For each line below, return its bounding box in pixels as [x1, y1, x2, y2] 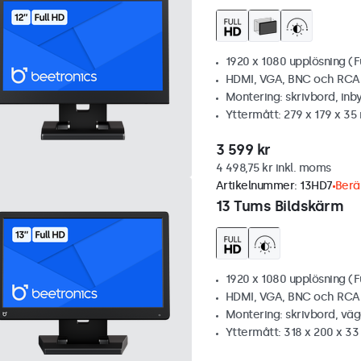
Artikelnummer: [215, 179, 300, 193]
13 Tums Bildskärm [215, 197, 343, 216]
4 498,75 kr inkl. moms [215, 161, 331, 176]
